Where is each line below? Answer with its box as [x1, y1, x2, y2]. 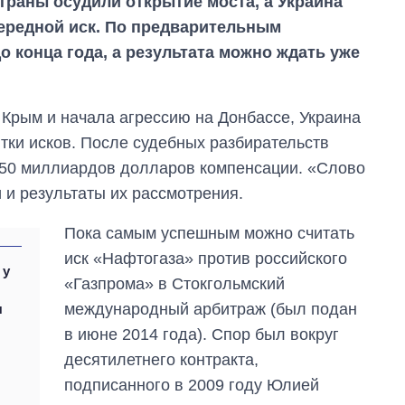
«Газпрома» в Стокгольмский [64, 274, 286, 293]
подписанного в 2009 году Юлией [64, 375, 320, 394]
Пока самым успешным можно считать [64, 223, 355, 242]
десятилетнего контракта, [64, 350, 259, 369]
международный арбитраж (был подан [64, 299, 358, 318]
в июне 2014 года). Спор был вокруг [64, 325, 340, 344]
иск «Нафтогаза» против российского [64, 249, 348, 268]
